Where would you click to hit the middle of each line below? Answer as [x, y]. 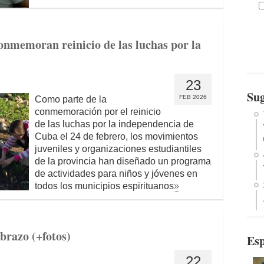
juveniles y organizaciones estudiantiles [118, 149]
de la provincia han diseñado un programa [123, 161]
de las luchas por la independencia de [114, 124]
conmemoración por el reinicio [98, 112]
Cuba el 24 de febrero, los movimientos [116, 136]
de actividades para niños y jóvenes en [116, 174]
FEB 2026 [193, 97]
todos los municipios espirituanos [104, 186]
